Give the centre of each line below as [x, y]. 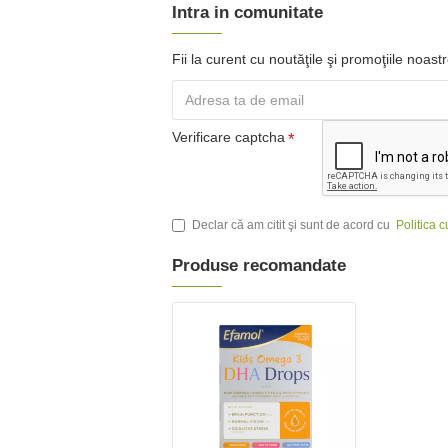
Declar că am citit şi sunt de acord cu [292, 225]
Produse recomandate [259, 266]
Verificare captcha [228, 137]
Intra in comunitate [247, 13]
